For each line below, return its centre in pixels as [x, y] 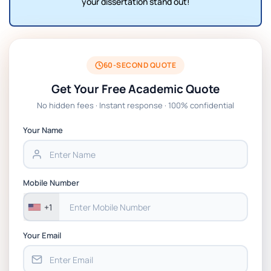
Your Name [43, 130]
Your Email [42, 235]
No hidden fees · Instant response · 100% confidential [135, 105]
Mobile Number [51, 183]
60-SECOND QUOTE [140, 65]
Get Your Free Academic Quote [135, 89]
